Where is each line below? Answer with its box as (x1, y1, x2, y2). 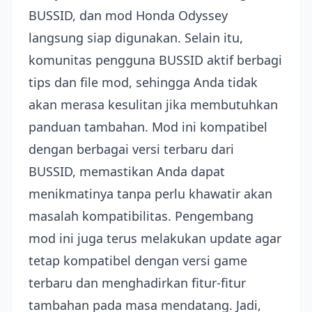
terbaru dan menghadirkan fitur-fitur (29, 274, 246, 291)
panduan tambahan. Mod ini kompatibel (29, 118, 267, 135)
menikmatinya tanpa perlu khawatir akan (29, 185, 272, 202)
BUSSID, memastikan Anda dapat (29, 163, 225, 180)
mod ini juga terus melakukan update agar (29, 230, 281, 247)
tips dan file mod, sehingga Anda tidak (29, 74, 258, 91)
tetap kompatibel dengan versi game (29, 252, 247, 269)
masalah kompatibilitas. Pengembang (29, 208, 253, 224)
